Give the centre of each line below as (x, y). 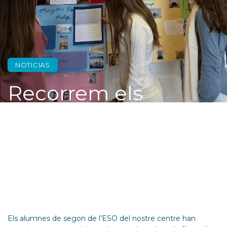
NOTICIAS (33, 65)
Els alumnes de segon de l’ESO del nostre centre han (102, 218)
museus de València (110, 115)
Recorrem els (75, 93)
